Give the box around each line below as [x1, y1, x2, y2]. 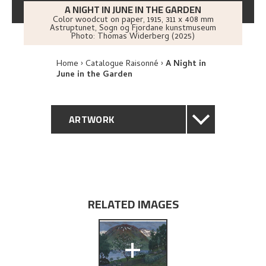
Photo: [71, 30, 97, 44]
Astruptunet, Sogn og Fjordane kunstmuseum [50, 22, 216, 36]
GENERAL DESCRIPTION [69, 140, 173, 158]
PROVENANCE [69, 199, 129, 217]
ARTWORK [69, 110, 115, 128]
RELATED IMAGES [87, 192, 179, 215]
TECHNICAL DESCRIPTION [69, 170, 182, 188]
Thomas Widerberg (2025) [97, 30, 195, 44]
